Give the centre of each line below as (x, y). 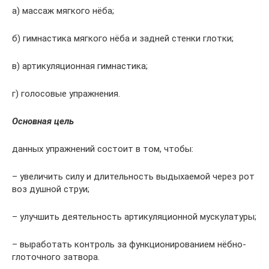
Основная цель (43, 122)
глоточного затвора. (56, 257)
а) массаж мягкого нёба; (63, 11)
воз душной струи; (51, 189)
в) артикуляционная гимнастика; (80, 66)
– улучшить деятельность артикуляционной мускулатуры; (134, 217)
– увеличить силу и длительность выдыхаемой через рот (133, 177)
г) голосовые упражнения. (66, 94)
